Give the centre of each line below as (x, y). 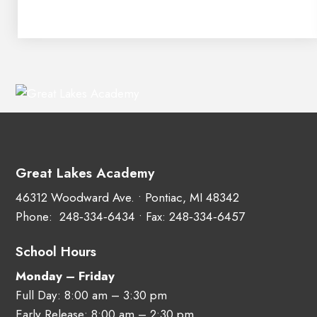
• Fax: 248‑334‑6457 (190, 216)
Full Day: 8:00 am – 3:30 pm (91, 295)
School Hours (56, 251)
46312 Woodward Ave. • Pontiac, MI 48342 (127, 197)
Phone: (36, 216)
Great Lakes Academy (85, 173)
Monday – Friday (65, 276)
